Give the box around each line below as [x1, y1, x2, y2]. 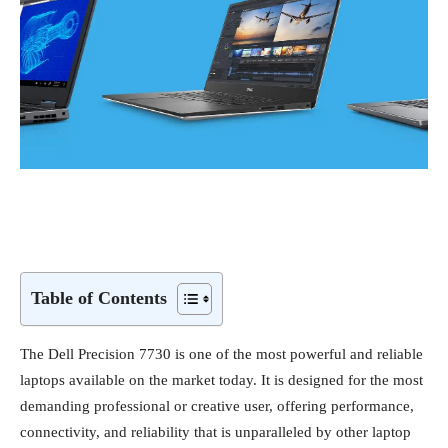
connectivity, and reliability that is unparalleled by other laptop [20, 423, 411, 440]
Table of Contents [31, 287, 167, 308]
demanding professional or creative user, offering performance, [20, 397, 414, 414]
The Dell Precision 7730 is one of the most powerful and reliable [20, 345, 423, 362]
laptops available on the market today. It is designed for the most [20, 371, 423, 388]
